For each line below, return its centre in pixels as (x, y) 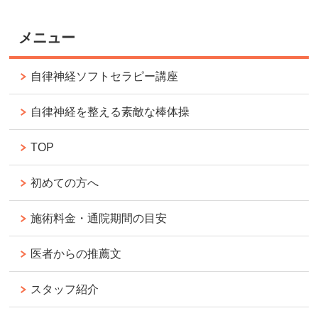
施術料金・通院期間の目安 (99, 218)
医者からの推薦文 (76, 253)
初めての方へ (65, 182)
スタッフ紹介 (65, 289)
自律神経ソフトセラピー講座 (105, 76)
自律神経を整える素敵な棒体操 (110, 111)
